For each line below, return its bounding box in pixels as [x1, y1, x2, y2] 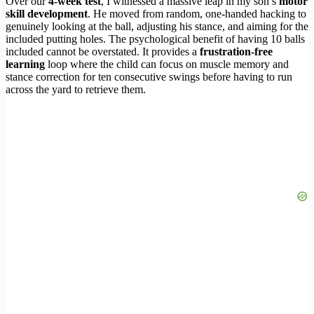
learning [6, 58, 45, 71]
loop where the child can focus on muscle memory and [45, 58, 289, 71]
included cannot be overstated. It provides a [6, 46, 200, 58]
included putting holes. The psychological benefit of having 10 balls [6, 33, 305, 46]
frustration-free [200, 46, 273, 58]
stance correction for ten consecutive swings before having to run [6, 71, 292, 83]
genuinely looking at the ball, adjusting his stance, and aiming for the [6, 20, 308, 33]
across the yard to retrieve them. [6, 83, 146, 96]
